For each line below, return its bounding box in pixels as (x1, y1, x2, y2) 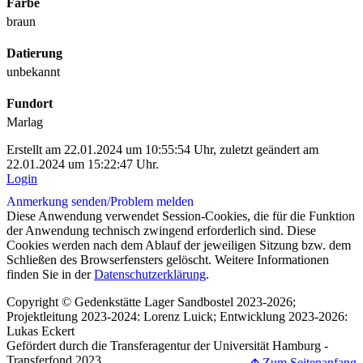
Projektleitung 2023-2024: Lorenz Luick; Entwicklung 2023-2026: (6, 310, 348, 324)
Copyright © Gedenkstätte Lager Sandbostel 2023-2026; (6, 295, 296, 310)
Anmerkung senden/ (6, 194, 110, 209)
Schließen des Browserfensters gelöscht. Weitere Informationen (6, 253, 329, 267)
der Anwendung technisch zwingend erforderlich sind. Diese (6, 224, 316, 238)
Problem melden (110, 194, 194, 209)
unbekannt (6, 65, 60, 79)
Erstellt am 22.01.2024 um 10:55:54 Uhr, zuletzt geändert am (6, 143, 318, 157)
